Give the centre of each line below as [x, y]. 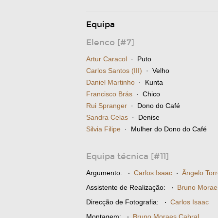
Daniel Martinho [110, 82]
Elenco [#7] [110, 43]
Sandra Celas [107, 117]
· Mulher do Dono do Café [164, 129]
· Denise [144, 117]
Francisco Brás [109, 94]
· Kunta [149, 82]
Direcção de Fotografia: [122, 202]
